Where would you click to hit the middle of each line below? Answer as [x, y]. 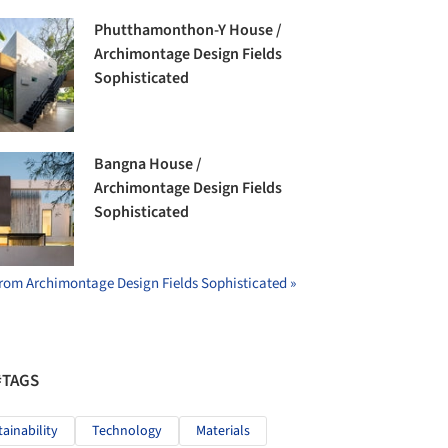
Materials [223, 431]
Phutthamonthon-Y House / [188, 29]
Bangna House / [148, 164]
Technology [127, 431]
